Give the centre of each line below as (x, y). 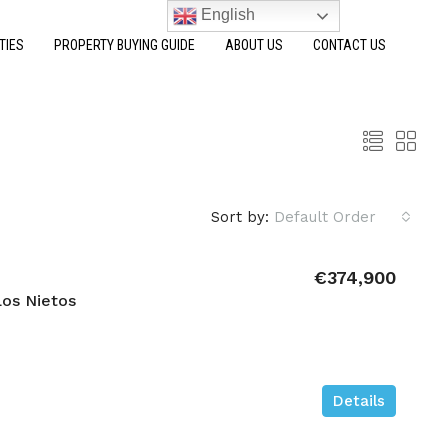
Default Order (325, 217)
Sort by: (240, 217)
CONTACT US (349, 45)
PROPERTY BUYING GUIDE (124, 45)
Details (359, 400)
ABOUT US (254, 45)
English (226, 15)
